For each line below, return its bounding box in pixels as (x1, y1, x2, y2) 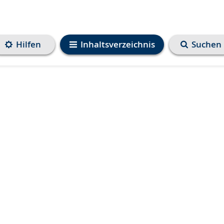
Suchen (191, 38, 221, 50)
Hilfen (16, 38, 41, 50)
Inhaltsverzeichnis (80, 38, 155, 50)
